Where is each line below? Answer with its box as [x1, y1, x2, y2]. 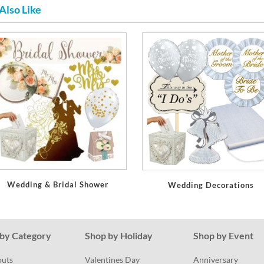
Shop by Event [193, 229, 254, 241]
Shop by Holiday [84, 229, 153, 241]
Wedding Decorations [168, 180, 255, 190]
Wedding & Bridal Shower [7, 180, 109, 190]
